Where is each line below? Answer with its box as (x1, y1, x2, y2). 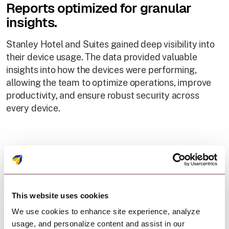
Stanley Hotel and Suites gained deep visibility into (6, 39, 215, 50)
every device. (6, 103, 60, 113)
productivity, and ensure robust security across (6, 90, 199, 101)
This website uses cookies (12, 191, 109, 200)
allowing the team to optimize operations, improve (6, 77, 212, 88)
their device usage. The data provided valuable (6, 52, 197, 62)
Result (6, 211, 30, 220)
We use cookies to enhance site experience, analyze (12, 207, 200, 216)
